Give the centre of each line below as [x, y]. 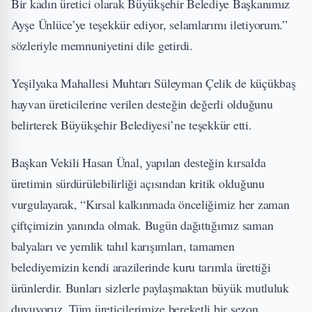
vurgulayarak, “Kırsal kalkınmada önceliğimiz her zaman [150, 204]
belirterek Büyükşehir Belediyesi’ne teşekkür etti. [132, 125]
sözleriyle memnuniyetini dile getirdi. [102, 45]
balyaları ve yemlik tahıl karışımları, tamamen [123, 246]
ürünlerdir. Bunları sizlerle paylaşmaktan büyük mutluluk [150, 288]
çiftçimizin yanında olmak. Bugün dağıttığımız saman [142, 225]
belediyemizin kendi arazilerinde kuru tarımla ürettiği [141, 267]
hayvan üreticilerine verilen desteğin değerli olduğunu [142, 104]
